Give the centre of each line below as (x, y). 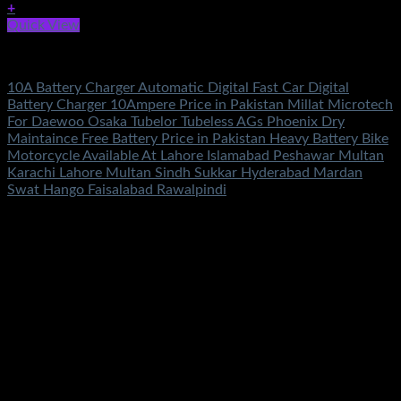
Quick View (43, 25)
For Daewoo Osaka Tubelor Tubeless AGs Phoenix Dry (176, 121)
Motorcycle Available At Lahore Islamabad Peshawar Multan (196, 155)
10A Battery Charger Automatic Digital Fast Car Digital (178, 87)
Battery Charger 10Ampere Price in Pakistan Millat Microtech (200, 104)
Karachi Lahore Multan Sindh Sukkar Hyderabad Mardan (185, 172)
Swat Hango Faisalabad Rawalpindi (117, 189)
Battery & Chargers (67, 56)
